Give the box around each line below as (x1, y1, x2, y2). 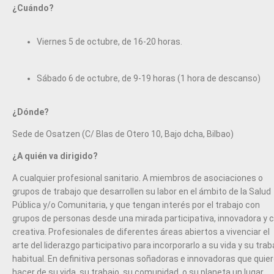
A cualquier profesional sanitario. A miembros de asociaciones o (12, 173, 263, 183)
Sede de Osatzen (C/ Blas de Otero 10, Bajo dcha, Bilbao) (12, 129, 234, 139)
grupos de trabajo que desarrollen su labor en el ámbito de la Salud (12, 187, 271, 197)
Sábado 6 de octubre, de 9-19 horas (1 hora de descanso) (37, 73, 261, 84)
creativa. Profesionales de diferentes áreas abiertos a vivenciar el (12, 227, 270, 237)
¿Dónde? (12, 107, 49, 117)
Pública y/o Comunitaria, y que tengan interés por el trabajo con (12, 200, 260, 210)
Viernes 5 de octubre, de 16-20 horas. (37, 37, 182, 47)
